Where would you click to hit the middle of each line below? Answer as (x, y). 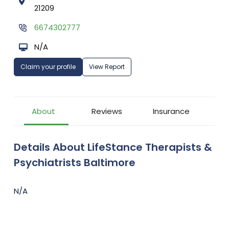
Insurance (171, 111)
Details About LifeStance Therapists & (113, 147)
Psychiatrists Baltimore (75, 162)
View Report (107, 67)
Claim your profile (48, 67)
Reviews (107, 111)
